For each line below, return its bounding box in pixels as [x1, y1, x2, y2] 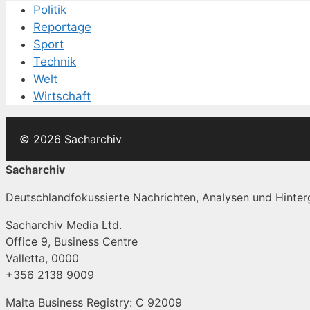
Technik [33, 54, 76, 69]
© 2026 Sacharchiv [19, 131, 122, 146]
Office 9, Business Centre [6, 234, 138, 248]
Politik [33, 2, 66, 17]
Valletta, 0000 [6, 250, 79, 265]
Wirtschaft [33, 89, 91, 103]
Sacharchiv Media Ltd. [6, 217, 122, 232]
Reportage [33, 19, 91, 34]
